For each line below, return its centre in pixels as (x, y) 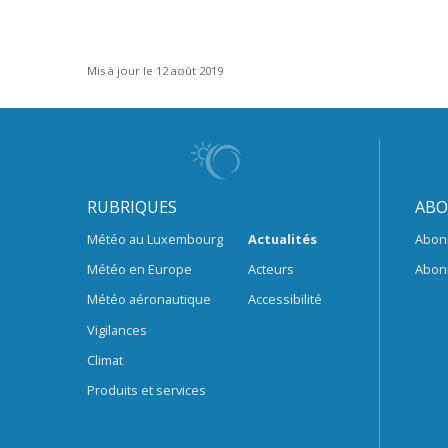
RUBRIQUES (132, 206)
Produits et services (146, 390)
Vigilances (117, 329)
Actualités (282, 239)
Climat (105, 359)
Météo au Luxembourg (155, 239)
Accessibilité (284, 299)
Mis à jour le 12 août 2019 (155, 71)
